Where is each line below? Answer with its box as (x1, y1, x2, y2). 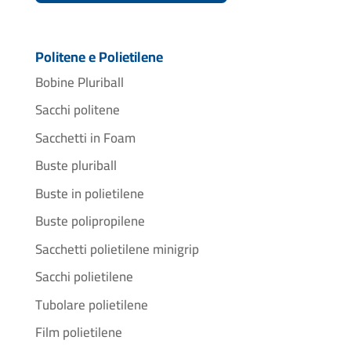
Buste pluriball (34, 153, 117, 179)
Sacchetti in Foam (34, 125, 136, 150)
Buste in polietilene (34, 180, 144, 206)
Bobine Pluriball (34, 69, 124, 95)
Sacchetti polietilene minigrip (34, 236, 199, 262)
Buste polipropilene (34, 208, 145, 234)
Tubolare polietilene (34, 291, 148, 317)
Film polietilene (34, 320, 122, 346)
